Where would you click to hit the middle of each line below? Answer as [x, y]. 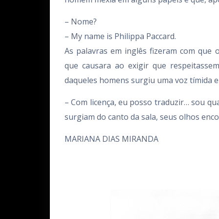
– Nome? [81, 22]
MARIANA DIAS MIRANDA [111, 139]
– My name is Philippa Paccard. [120, 36]
